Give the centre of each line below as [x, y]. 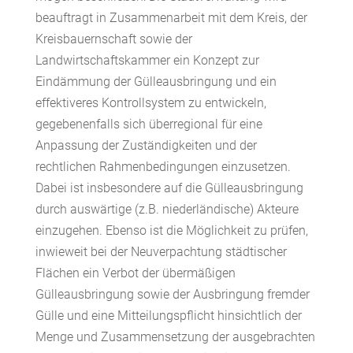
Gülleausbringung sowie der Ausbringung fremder [172, 294]
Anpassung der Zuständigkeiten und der [146, 145]
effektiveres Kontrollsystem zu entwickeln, [150, 103]
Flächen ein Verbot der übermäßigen [135, 273]
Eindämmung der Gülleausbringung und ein [156, 82]
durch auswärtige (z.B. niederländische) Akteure [167, 209]
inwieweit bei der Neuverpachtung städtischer [161, 252]
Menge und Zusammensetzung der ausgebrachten [175, 337]
